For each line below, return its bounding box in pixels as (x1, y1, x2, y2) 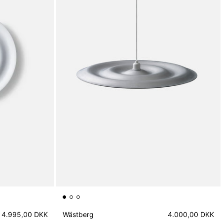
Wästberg (63, 210, 94, 219)
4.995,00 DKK (1, 210, 48, 219)
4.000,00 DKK (167, 210, 214, 219)
